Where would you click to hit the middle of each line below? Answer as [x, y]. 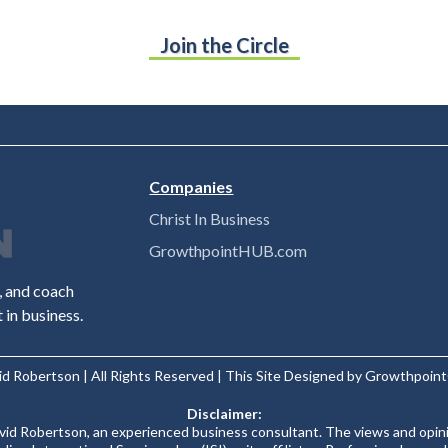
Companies [191, 186]
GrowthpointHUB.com [228, 250]
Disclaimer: [224, 413]
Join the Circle [224, 45]
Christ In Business [210, 218]
